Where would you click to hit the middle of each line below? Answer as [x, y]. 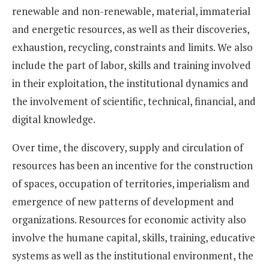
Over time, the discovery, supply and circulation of [128, 148]
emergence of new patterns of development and [123, 202]
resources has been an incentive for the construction [132, 166]
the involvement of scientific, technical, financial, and [134, 101]
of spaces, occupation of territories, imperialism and [131, 184]
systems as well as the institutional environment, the [133, 256]
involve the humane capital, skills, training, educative [134, 238]
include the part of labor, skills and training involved [131, 65]
